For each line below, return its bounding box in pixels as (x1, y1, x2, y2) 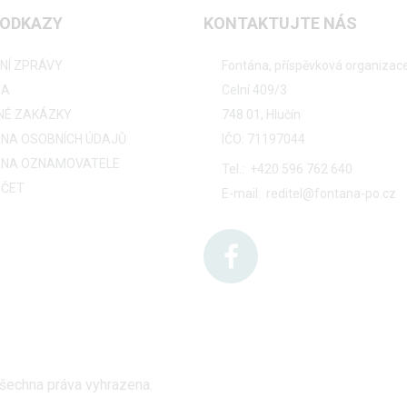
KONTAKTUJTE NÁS (203, 14, 357, 33)
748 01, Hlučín (222, 107, 301, 122)
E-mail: (222, 186, 261, 201)
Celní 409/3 (222, 83, 287, 97)
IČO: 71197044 (222, 132, 305, 146)
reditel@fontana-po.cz (263, 186, 396, 201)
